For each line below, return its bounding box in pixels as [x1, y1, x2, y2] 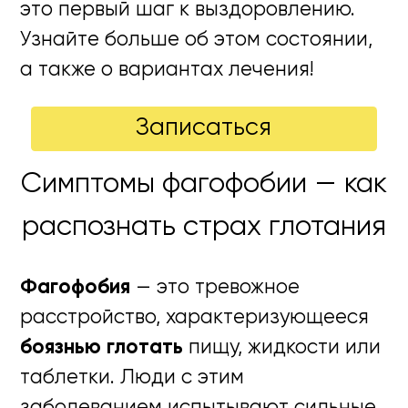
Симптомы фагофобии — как [21, 170, 387, 199]
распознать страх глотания [22, 213, 386, 242]
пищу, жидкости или [183, 337, 382, 358]
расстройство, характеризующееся [20, 307, 370, 328]
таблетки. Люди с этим [20, 367, 245, 388]
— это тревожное [130, 277, 301, 298]
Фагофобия [20, 277, 131, 298]
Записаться [136, 116, 272, 141]
